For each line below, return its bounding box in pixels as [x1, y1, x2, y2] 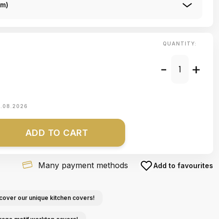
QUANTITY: [162, 41, 197, 46]
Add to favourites [153, 161, 213, 170]
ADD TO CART [25, 128, 88, 138]
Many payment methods [38, 160, 128, 170]
